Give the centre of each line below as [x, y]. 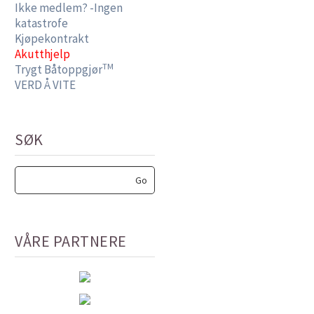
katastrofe [41, 23]
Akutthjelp [42, 54]
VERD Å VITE [45, 85]
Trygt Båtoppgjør [59, 69]
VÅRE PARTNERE [71, 241]
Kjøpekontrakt [52, 39]
